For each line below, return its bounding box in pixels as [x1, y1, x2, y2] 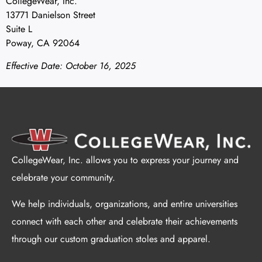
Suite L [6, 22, 32, 36]
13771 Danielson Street [6, 8, 95, 22]
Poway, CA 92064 [6, 36, 80, 50]
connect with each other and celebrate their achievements [12, 214, 237, 228]
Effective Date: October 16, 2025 [6, 58, 136, 73]
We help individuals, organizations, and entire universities [12, 196, 237, 211]
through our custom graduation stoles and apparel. [12, 232, 211, 246]
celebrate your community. [12, 171, 115, 185]
